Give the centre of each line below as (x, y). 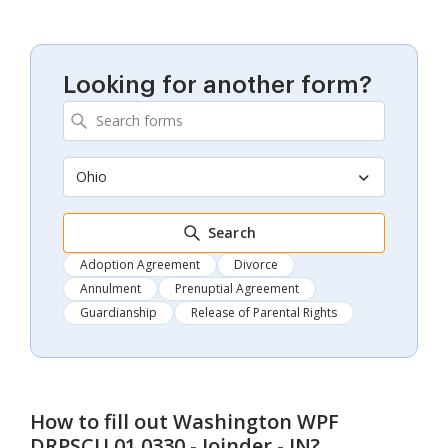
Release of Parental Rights (264, 312)
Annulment (110, 288)
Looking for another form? (217, 84)
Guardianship (118, 312)
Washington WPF (256, 421)
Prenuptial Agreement (237, 288)
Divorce (256, 264)
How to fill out (101, 421)
